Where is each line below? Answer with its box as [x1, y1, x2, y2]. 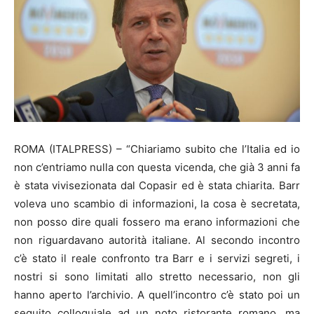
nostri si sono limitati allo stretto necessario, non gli [14, 269, 300, 283]
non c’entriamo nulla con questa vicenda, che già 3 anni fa [14, 160, 300, 174]
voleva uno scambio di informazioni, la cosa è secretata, [14, 196, 300, 210]
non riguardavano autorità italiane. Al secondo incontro [14, 233, 300, 247]
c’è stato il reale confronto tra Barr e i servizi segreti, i [14, 251, 300, 265]
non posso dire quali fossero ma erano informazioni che [14, 214, 300, 228]
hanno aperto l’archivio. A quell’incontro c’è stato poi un [14, 287, 300, 301]
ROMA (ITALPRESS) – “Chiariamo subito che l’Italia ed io [14, 142, 300, 156]
